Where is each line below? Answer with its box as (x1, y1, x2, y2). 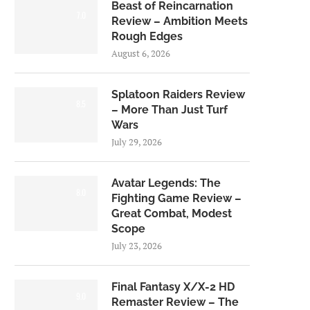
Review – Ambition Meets (111, 15, 248, 28)
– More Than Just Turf (111, 103, 228, 116)
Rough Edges (111, 30, 183, 43)
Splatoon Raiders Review (111, 88, 245, 101)
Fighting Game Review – (111, 192, 241, 205)
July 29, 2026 (111, 136, 162, 148)
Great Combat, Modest (111, 207, 232, 220)
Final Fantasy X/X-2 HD (111, 280, 235, 293)
